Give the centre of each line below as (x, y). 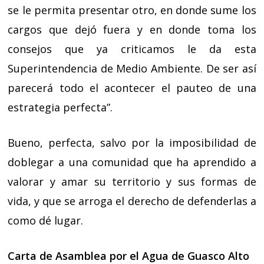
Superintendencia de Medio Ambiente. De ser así (132, 68)
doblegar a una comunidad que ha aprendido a (132, 162)
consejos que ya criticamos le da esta (132, 49)
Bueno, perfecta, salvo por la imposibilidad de (132, 143)
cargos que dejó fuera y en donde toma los (132, 29)
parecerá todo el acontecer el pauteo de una (132, 88)
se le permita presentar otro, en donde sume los (132, 10)
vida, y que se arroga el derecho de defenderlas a (132, 201)
